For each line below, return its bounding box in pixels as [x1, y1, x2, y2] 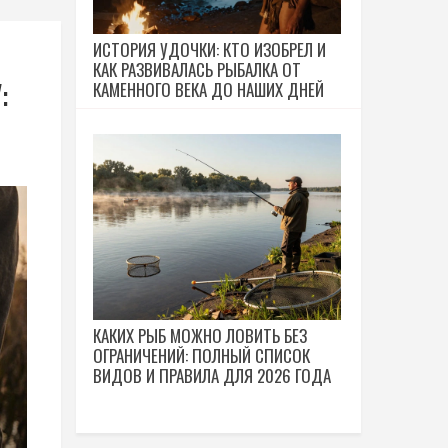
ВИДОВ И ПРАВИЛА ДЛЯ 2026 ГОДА [93, 363, 331, 388]
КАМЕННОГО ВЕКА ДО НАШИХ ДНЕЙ [93, 77, 324, 102]
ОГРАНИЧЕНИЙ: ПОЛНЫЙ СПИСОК [93, 343, 310, 368]
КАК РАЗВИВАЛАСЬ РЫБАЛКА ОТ [93, 57, 301, 82]
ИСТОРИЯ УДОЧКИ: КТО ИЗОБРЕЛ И [93, 37, 326, 62]
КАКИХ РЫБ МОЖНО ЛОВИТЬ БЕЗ [93, 323, 307, 348]
